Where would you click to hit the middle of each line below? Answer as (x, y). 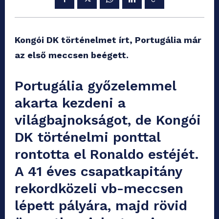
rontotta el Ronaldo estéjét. (107, 154)
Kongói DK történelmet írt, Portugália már (108, 40)
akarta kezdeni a (70, 103)
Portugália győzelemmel (95, 86)
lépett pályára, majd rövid (101, 206)
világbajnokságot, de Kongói (108, 120)
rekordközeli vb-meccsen (99, 189)
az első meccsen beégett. (72, 55)
